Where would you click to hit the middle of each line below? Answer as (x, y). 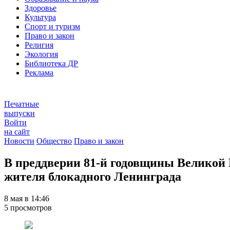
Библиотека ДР (51, 64)
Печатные (22, 104)
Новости (19, 141)
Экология (41, 54)
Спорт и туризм (52, 27)
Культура (40, 17)
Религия (39, 45)
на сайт (17, 132)
